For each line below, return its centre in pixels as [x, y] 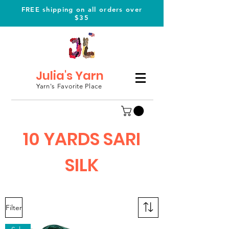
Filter [14, 208]
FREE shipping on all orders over [82, 9]
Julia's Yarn [70, 76]
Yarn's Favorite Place [69, 86]
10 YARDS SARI [82, 139]
